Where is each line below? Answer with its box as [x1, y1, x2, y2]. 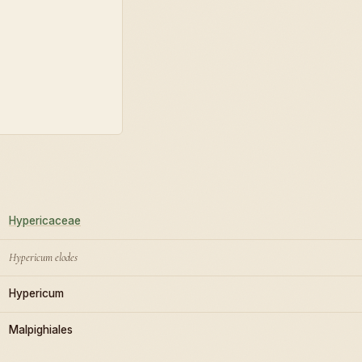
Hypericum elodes [9, 250, 78, 264]
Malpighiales [9, 322, 73, 336]
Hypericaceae [9, 213, 81, 227]
